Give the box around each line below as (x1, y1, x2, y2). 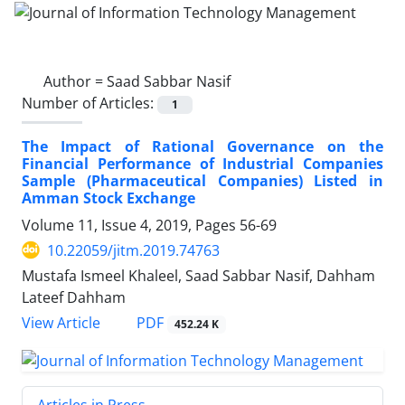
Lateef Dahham (22, 287, 126, 307)
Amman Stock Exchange (22, 187, 195, 208)
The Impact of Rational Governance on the (22, 136, 383, 156)
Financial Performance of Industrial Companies (22, 153, 383, 174)
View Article (22, 313, 100, 333)
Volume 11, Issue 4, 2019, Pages (22, 214, 240, 235)
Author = (43, 71, 107, 91)
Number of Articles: (22, 92, 157, 113)
